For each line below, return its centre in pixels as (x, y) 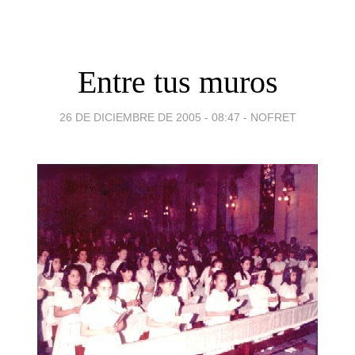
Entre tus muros (177, 82)
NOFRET (273, 117)
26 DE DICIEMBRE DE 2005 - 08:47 (149, 117)
